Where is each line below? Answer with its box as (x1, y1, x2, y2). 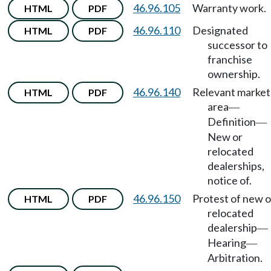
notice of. (207, 174, 252, 187)
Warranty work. (192, 1, 266, 15)
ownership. (207, 67, 260, 80)
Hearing (207, 236, 246, 249)
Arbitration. (207, 251, 263, 264)
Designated (192, 24, 248, 37)
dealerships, (207, 159, 264, 172)
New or (207, 130, 243, 143)
